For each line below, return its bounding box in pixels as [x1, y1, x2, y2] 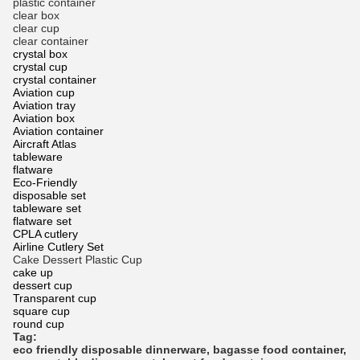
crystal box [13, 47, 67, 61]
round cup [13, 317, 64, 331]
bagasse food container [213, 343, 343, 357]
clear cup [13, 22, 59, 35]
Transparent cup [13, 292, 96, 305]
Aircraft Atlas [13, 137, 76, 151]
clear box [13, 9, 59, 22]
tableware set [13, 202, 81, 215]
